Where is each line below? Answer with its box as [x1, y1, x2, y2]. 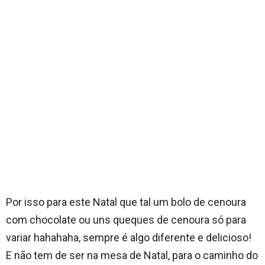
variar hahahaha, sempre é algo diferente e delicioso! [6, 231, 251, 244]
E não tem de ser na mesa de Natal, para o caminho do [6, 248, 258, 261]
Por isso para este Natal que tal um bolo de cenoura [6, 195, 246, 208]
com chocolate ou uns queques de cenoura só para [6, 213, 246, 226]
